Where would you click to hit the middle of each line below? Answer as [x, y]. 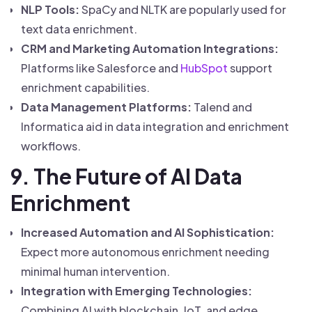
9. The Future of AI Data [126, 176]
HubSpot [204, 68]
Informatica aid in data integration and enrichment [155, 126]
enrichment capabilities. [85, 87]
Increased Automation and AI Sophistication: [148, 232]
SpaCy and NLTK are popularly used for [183, 9]
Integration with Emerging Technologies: [136, 291]
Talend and [222, 107]
